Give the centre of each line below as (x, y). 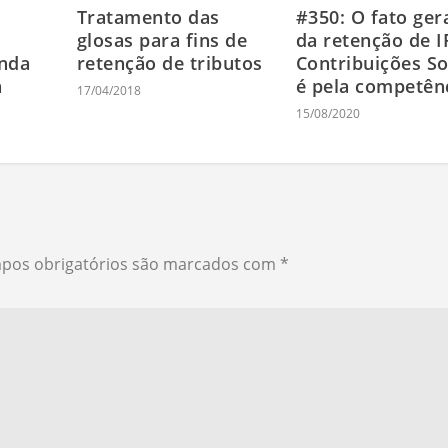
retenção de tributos (169, 62)
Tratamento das (148, 16)
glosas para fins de (162, 39)
